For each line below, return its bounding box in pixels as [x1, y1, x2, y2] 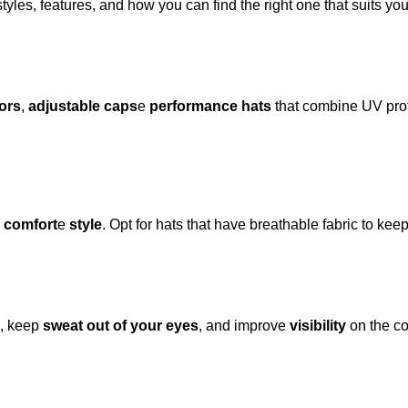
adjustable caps [28, 98, 138, 115]
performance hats [149, 98, 271, 115]
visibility [290, 318, 346, 334]
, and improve [199, 318, 290, 334]
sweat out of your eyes [43, 318, 199, 334]
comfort [4, 216, 57, 232]
